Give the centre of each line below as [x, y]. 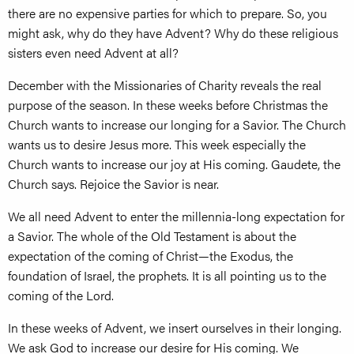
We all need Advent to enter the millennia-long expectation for [176, 217]
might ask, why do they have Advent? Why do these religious [173, 33]
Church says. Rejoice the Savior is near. [113, 184]
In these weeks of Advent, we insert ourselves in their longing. [175, 328]
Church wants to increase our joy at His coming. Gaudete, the [174, 164]
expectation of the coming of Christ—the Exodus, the [151, 256]
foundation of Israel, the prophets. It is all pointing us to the [167, 276]
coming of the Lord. [61, 296]
